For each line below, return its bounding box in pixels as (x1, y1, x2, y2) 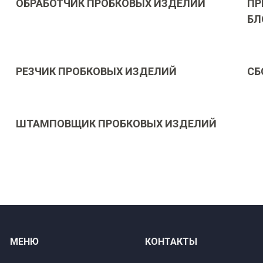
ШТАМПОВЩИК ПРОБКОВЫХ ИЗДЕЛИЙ (16, 117, 217, 130)
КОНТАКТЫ (145, 236, 198, 247)
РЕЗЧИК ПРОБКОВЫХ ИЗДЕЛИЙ (16, 65, 177, 77)
